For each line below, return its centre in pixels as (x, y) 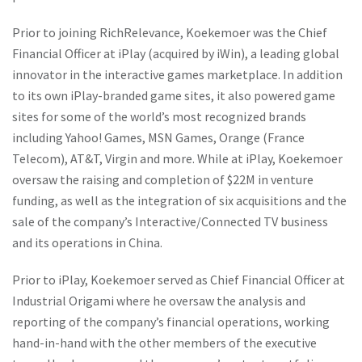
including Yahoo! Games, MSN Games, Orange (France (158, 137)
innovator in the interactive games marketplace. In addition (177, 74)
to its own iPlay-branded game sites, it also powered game (174, 95)
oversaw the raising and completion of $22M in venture (163, 179)
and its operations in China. (87, 242)
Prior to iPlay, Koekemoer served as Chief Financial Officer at (179, 280)
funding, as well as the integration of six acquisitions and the (179, 200)
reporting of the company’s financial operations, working (171, 322)
